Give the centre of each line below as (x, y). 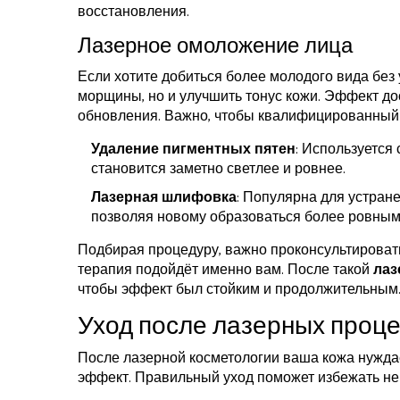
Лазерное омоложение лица (215, 46)
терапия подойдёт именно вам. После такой (225, 270)
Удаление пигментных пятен (193, 149)
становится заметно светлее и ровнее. (218, 169)
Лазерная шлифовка (164, 197)
